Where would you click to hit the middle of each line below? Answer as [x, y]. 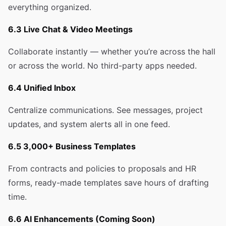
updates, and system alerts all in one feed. [89, 124]
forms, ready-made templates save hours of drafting [108, 183]
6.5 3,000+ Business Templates [72, 146]
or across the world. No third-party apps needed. [102, 66]
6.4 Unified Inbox [42, 88]
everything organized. [50, 7]
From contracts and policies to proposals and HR [102, 168]
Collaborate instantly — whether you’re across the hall [112, 51]
